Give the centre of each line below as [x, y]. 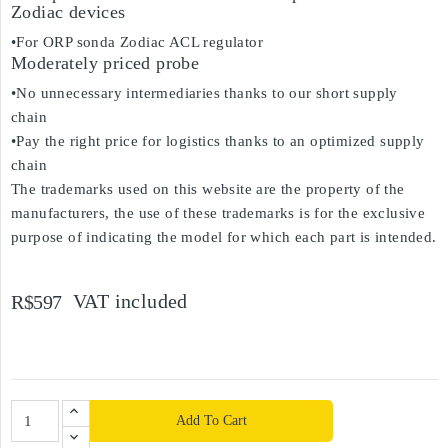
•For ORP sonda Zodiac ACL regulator [137, 42]
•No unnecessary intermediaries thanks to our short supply [204, 93]
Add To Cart [211, 420]
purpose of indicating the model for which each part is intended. [224, 237]
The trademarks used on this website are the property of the [208, 189]
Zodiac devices [68, 12]
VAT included [130, 301]
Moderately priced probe [105, 63]
